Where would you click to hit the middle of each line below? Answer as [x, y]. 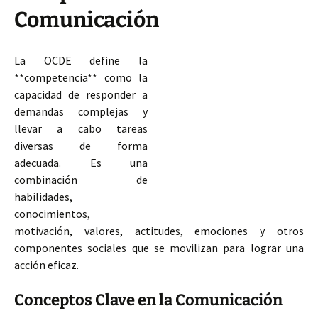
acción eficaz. [46, 265]
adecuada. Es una [81, 163]
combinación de [81, 180]
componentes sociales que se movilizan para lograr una [159, 248]
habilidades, [43, 197]
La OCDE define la [81, 60]
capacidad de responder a [81, 94]
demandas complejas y [81, 111]
